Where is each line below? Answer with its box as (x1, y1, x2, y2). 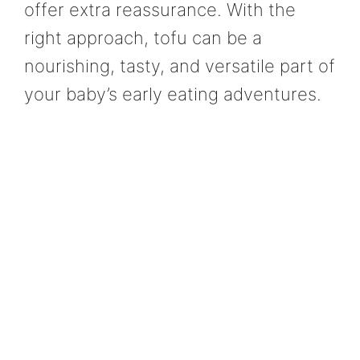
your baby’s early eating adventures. (24, 84, 321, 105)
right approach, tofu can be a (24, 27, 262, 49)
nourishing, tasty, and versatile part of (24, 55, 335, 77)
